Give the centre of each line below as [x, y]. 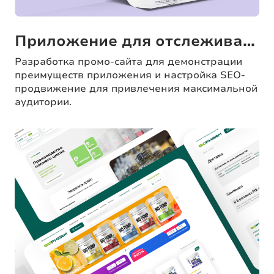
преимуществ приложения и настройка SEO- [130, 76]
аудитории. [43, 102]
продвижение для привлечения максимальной [136, 89]
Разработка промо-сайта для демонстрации [128, 62]
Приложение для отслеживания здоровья [249, 41]
